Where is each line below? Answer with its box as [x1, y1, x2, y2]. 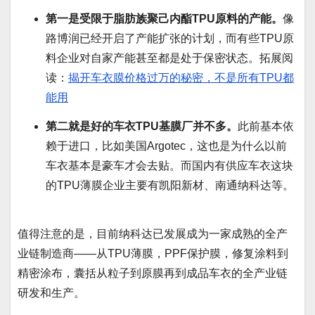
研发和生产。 [18, 286, 85, 299]
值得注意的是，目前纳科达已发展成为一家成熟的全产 [18, 227, 288, 240]
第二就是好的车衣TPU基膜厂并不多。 [46, 120, 238, 132]
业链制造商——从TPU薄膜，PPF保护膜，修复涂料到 [18, 247, 288, 259]
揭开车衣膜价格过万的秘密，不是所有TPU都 [68, 71, 294, 84]
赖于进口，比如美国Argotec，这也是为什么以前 [46, 139, 287, 152]
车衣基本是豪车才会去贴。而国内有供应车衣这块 [46, 159, 293, 172]
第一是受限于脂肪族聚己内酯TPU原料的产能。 [46, 12, 283, 25]
